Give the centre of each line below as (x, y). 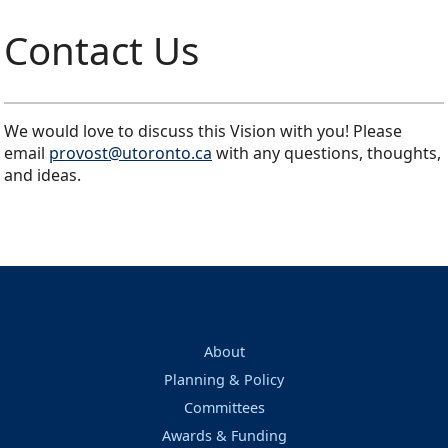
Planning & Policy (224, 380)
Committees (224, 408)
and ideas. (46, 175)
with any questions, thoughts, (326, 153)
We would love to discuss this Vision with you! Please (203, 131)
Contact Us (101, 50)
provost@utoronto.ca (130, 153)
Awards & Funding (224, 436)
